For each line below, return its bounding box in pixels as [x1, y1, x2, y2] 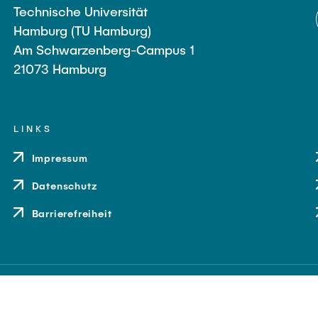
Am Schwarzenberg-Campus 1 [13, 42, 194, 57]
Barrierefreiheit [31, 207, 112, 219]
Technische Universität [13, 4, 148, 19]
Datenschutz [31, 180, 98, 192]
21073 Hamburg [13, 61, 106, 77]
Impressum [31, 152, 88, 164]
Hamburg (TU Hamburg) [13, 23, 151, 38]
